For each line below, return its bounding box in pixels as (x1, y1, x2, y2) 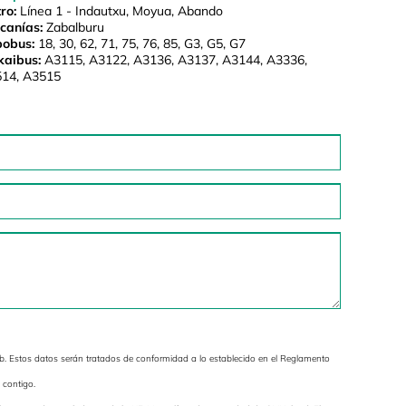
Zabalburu (42, 19, 104, 36)
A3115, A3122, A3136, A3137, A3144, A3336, (40, 52, 307, 69)
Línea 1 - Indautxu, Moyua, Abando (15, 3, 223, 20)
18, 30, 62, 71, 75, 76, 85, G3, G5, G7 (34, 35, 246, 53)
